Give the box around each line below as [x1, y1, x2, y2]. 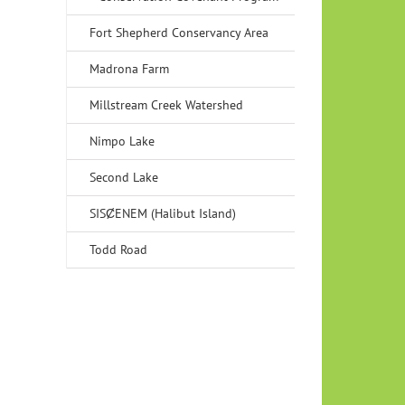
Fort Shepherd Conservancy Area [89, 24, 268, 41]
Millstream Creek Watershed [89, 97, 243, 113]
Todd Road [89, 241, 147, 258]
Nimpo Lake [89, 133, 155, 149]
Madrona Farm [89, 61, 169, 77]
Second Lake [89, 169, 158, 185]
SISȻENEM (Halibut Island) [89, 205, 236, 221]
